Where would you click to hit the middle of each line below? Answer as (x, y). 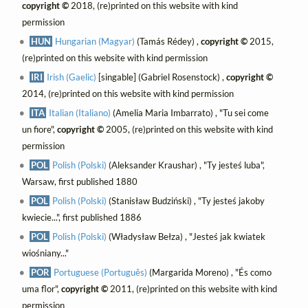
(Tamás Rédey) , (168, 42)
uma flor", (41, 289)
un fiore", (39, 130)
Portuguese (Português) (101, 273)
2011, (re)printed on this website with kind (192, 289)
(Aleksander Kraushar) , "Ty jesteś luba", (186, 165)
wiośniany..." (45, 253)
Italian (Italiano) (80, 113)
